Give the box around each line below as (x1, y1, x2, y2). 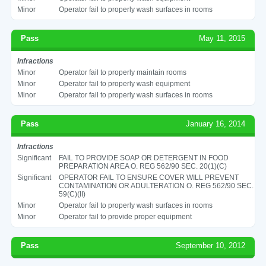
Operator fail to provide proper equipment (58, 212, 192, 221)
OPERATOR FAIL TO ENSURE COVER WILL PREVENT (58, 173, 239, 182)
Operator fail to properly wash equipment (58, 79, 190, 88)
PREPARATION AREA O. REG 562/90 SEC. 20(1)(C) (58, 161, 227, 170)
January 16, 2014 (186, 119, 246, 128)
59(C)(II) (58, 189, 85, 198)
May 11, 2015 (199, 33, 246, 43)
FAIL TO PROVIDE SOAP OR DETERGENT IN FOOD (58, 153, 229, 162)
